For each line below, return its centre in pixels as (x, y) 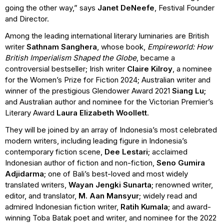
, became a (156, 57)
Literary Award (31, 112)
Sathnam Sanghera (62, 46)
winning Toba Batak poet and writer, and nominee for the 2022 (111, 217)
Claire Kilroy (150, 68)
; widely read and (168, 195)
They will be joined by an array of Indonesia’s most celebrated (111, 129)
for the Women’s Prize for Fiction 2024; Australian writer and (108, 79)
